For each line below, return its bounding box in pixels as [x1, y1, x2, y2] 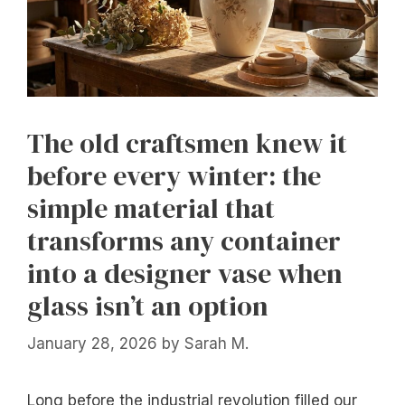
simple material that [27, 189, 275, 227]
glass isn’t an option [27, 287, 268, 325]
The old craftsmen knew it [27, 124, 347, 162]
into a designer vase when [27, 254, 343, 292]
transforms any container [27, 221, 341, 259]
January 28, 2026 [27, 334, 157, 353]
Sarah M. [184, 334, 249, 353]
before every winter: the [27, 156, 321, 194]
